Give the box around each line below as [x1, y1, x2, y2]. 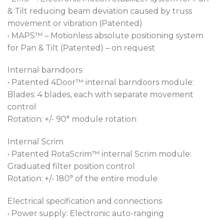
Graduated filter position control [7, 162, 135, 171]
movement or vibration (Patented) [7, 18, 142, 28]
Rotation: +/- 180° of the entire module [7, 174, 158, 184]
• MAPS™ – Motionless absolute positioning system [7, 30, 203, 40]
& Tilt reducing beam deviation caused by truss [7, 6, 192, 16]
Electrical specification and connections [7, 196, 162, 206]
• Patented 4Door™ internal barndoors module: [7, 78, 194, 87]
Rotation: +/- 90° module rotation [7, 114, 137, 124]
